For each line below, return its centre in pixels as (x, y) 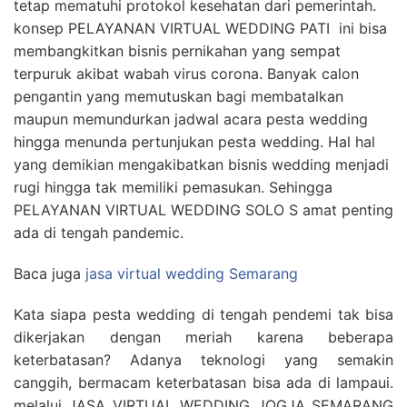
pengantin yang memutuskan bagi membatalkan (179, 96)
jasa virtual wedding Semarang (192, 273)
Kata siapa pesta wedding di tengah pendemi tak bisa (203, 314)
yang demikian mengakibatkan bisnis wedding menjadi (201, 164)
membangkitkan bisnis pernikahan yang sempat (177, 51)
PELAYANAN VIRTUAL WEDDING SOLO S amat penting (203, 210)
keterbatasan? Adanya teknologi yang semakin (203, 360)
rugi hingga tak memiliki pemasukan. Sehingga (173, 187)
